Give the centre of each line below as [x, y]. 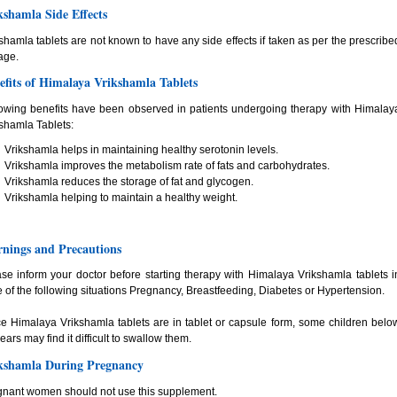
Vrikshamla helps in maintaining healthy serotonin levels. [142, 150]
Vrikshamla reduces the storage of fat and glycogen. [129, 182]
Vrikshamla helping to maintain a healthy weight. [121, 198]
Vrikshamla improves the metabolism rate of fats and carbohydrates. [167, 166]
